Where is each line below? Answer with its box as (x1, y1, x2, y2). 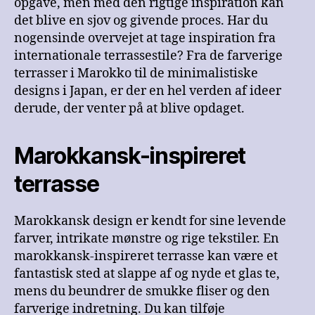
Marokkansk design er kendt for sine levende (14, 213, 286, 230)
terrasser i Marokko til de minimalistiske (14, 65, 258, 82)
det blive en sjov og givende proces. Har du (14, 13, 268, 30)
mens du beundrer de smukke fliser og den (14, 283, 270, 300)
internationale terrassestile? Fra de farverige (14, 48, 283, 65)
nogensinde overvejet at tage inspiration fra (14, 30, 276, 47)
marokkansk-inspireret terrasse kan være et (14, 248, 278, 265)
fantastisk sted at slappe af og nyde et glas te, (14, 266, 280, 283)
